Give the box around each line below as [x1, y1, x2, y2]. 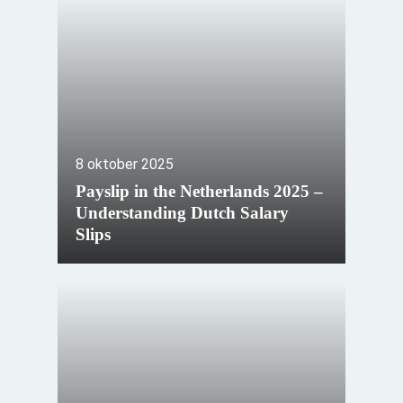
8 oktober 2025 [76, 156, 175, 174]
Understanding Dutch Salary [76, 203, 290, 223]
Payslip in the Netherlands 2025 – [76, 182, 324, 201]
